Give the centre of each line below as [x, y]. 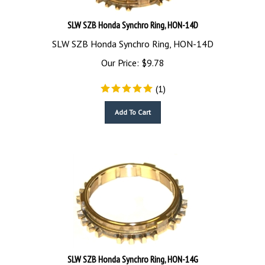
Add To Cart [132, 107]
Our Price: [120, 57]
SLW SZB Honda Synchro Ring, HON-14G [132, 254]
